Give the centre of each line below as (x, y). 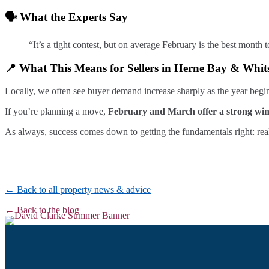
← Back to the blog (42, 210)
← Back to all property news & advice (78, 190)
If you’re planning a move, (56, 112)
